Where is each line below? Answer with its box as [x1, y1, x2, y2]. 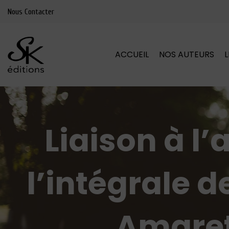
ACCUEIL [115, 49, 149, 60]
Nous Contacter [8, 7, 54, 16]
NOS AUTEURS [159, 49, 215, 60]
